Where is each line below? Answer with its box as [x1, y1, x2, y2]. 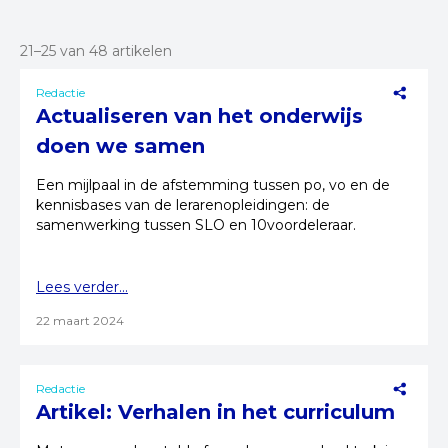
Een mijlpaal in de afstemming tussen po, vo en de [36, 176, 390, 194]
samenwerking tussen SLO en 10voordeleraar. [36, 216, 356, 234]
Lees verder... [36, 278, 128, 296]
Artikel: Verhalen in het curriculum [36, 400, 395, 424]
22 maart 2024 [36, 313, 124, 328]
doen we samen [36, 134, 205, 158]
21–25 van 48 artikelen [20, 42, 172, 60]
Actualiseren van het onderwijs [36, 104, 363, 128]
